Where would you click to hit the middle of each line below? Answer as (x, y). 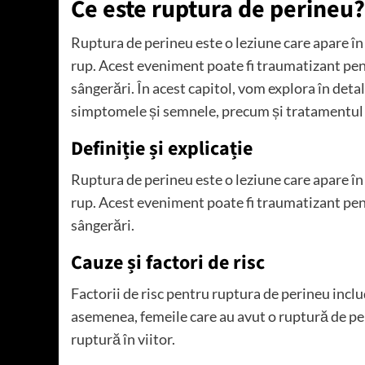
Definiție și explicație (162, 149)
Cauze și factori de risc (168, 263)
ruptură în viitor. (123, 339)
